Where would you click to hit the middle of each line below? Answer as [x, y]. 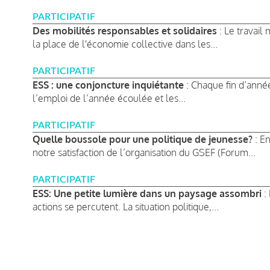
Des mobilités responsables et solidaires [125, 30]
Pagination [53, 257]
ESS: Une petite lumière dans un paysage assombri [147, 193]
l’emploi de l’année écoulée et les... [109, 98]
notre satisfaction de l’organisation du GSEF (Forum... [144, 152]
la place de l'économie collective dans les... [125, 44]
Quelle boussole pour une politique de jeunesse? [143, 139]
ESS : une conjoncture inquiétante [108, 85]
